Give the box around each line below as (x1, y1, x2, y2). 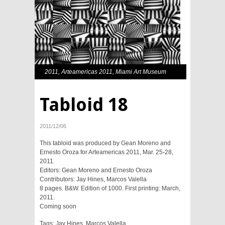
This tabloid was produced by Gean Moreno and (40, 139, 171, 147)
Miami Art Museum (116, 68, 166, 75)
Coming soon (40, 202, 76, 210)
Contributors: (40, 175, 76, 183)
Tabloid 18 (40, 93, 128, 116)
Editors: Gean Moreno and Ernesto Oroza (40, 166, 152, 174)
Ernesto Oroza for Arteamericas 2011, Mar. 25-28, (40, 148, 173, 156)
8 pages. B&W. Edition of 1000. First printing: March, (40, 184, 180, 192)
